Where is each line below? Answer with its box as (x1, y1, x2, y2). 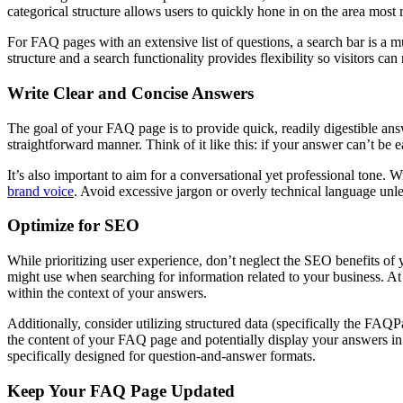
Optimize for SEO (7, 216, 139, 236)
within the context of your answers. (7, 285, 207, 301)
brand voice (7, 183, 74, 199)
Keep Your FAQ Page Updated (7, 381, 235, 400)
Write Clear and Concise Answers (7, 84, 254, 103)
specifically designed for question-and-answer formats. (7, 348, 316, 364)
